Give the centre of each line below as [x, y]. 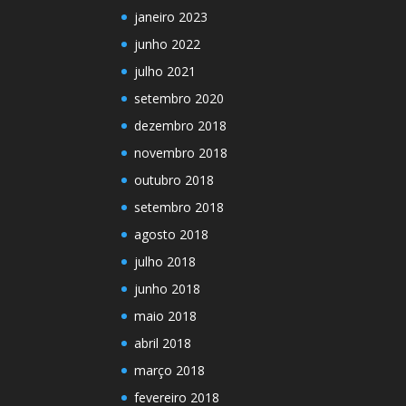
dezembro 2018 [181, 125]
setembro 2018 [179, 207]
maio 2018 [166, 315]
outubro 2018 [174, 179]
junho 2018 [168, 288]
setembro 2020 [179, 98]
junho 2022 [168, 43]
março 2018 [170, 370]
